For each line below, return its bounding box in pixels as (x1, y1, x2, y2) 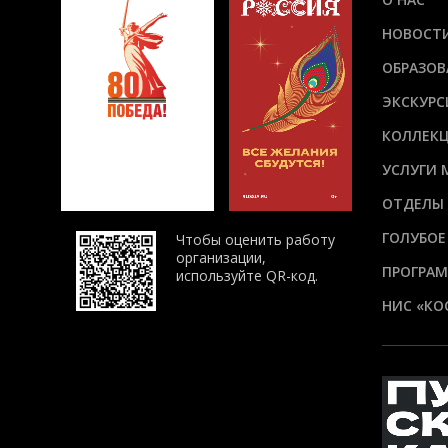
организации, (176, 248, 266, 268)
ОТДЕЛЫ (381, 194, 444, 214)
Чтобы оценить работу (176, 230, 335, 250)
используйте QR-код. (176, 266, 318, 286)
